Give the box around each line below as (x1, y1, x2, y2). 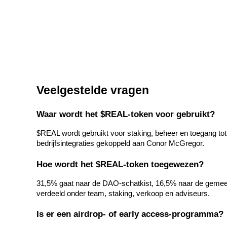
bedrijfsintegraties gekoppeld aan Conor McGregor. (36, 139, 204, 148)
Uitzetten (24, 14, 53, 22)
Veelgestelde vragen (36, 84, 149, 97)
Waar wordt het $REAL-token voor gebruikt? (36, 109, 215, 120)
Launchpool (24, 134, 63, 143)
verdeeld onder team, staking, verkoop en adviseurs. (36, 189, 210, 198)
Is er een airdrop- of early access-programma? (36, 209, 223, 219)
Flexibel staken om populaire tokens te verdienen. (24, 152, 182, 160)
